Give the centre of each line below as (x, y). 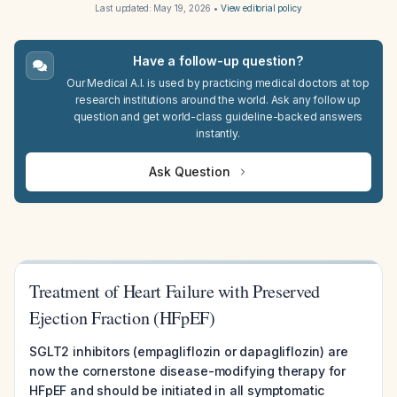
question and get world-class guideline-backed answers (218, 117)
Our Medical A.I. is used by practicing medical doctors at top (218, 83)
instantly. (218, 133)
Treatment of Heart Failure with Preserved (175, 291)
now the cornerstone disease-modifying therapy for (188, 371)
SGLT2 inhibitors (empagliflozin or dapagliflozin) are (189, 351)
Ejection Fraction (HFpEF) (122, 318)
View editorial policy (261, 8)
